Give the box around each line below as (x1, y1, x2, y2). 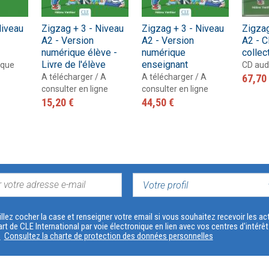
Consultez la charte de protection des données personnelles (4, 230, 213, 241)
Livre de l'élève (41, 58, 106, 70)
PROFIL (132, 201, 172, 216)
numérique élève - (41, 46, 117, 58)
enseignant (142, 58, 188, 70)
